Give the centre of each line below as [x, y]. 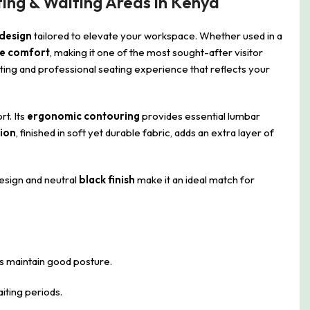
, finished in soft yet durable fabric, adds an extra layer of [145, 133]
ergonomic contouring [83, 116]
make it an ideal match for [195, 180]
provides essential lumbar [200, 116]
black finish [107, 180]
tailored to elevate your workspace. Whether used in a [157, 36]
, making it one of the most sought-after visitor [156, 52]
